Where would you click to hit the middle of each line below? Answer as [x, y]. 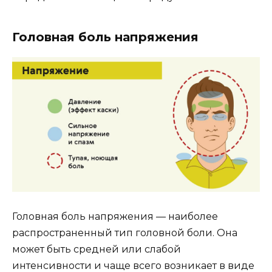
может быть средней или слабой [97, 250]
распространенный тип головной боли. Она [125, 233]
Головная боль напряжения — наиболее [115, 217]
